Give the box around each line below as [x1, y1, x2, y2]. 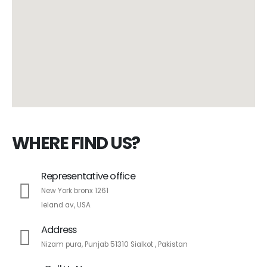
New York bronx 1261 [41, 185, 108, 195]
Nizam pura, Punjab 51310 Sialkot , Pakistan [41, 239, 188, 249]
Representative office [41, 169, 135, 183]
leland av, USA [41, 200, 91, 210]
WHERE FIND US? [12, 131, 140, 155]
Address [41, 222, 77, 237]
